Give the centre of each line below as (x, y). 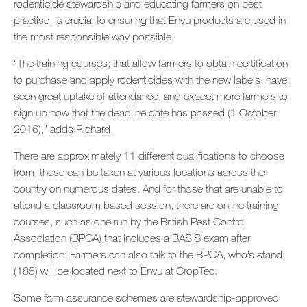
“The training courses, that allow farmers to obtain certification (151, 63)
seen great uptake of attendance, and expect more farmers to (151, 96)
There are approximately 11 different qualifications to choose (149, 156)
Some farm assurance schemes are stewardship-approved (146, 297)
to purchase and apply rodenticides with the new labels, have (150, 79)
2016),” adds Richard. (63, 129)
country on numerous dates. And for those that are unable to (148, 188)
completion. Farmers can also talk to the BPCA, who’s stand (148, 254)
